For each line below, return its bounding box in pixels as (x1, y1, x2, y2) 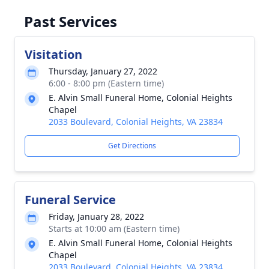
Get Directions (108, 141, 156, 151)
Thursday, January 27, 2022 (49, 65, 157, 77)
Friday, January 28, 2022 (49, 211, 144, 222)
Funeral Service (25, 192, 116, 208)
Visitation (25, 46, 82, 62)
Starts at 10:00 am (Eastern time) (49, 223, 180, 234)
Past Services (24, 11, 117, 31)
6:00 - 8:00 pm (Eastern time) (49, 77, 164, 89)
